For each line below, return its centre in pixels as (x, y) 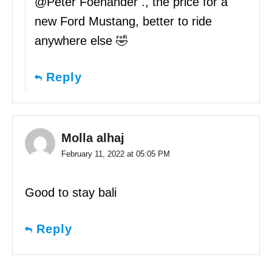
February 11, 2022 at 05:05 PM (116, 154)
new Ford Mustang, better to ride (123, 22)
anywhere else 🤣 (81, 41)
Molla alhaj (93, 138)
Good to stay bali (71, 193)
